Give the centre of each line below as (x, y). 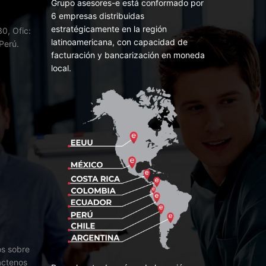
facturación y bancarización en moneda (128, 55)
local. (61, 68)
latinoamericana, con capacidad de (119, 42)
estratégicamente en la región (109, 29)
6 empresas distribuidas (98, 16)
